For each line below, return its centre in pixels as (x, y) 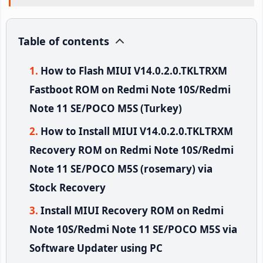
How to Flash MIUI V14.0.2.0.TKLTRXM (134, 70)
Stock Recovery (68, 187)
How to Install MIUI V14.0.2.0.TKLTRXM (137, 131)
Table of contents (64, 41)
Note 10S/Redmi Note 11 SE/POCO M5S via (133, 229)
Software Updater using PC (96, 248)
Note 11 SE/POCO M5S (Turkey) (106, 108)
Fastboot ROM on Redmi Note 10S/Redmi (130, 89)
